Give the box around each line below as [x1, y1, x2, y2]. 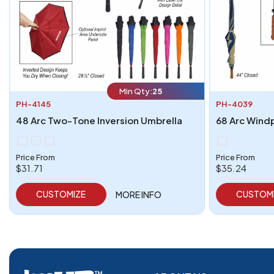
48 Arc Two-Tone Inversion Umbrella [16, 114, 182, 127]
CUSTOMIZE [36, 188, 86, 200]
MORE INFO [115, 189, 161, 201]
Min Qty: [119, 86, 152, 97]
